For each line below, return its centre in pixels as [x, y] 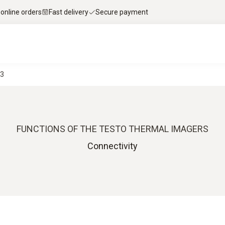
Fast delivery [69, 12]
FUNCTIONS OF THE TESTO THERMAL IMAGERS [113, 129]
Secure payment [122, 12]
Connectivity [113, 146]
